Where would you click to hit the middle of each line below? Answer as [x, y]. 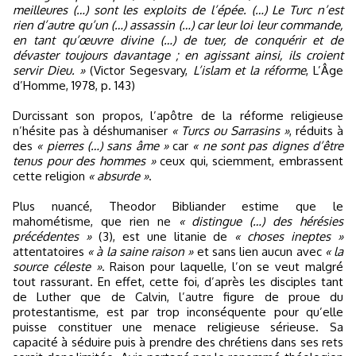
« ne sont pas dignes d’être [268, 145]
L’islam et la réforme [249, 70]
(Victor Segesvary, [139, 70]
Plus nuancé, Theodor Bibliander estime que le [178, 206]
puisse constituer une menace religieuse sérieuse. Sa [178, 327]
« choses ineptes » [289, 236]
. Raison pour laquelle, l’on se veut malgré [222, 266]
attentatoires [50, 251]
